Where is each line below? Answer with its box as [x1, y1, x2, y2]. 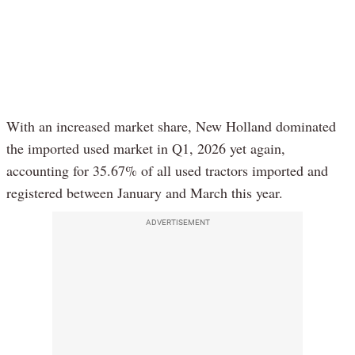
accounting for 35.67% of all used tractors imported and [6, 160, 328, 180]
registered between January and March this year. [6, 182, 283, 202]
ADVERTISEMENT [145, 217, 210, 227]
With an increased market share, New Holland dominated [6, 116, 336, 136]
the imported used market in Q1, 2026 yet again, [6, 138, 285, 158]
